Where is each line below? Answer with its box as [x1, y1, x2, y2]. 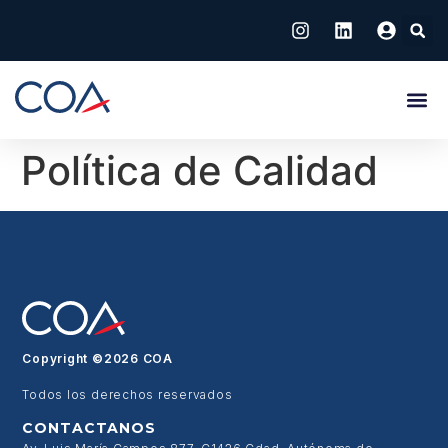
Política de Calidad [10, 146, 378, 195]
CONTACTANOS [22, 419, 156, 438]
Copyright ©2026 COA [22, 351, 173, 367]
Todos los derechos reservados [22, 386, 233, 402]
